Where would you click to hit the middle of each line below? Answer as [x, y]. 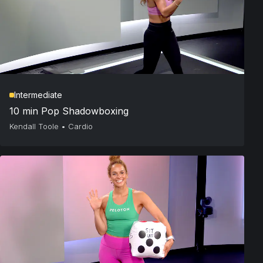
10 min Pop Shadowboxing [69, 111]
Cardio [80, 127]
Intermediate [38, 95]
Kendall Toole [34, 127]
